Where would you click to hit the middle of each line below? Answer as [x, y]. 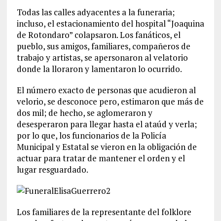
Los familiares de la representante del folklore [104, 212]
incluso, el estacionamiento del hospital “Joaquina [110, 23]
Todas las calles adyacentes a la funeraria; [95, 12]
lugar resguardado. [52, 169]
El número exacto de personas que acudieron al [106, 90]
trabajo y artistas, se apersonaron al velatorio [102, 57]
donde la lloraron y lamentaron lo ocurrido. [99, 69]
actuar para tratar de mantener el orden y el [101, 158]
